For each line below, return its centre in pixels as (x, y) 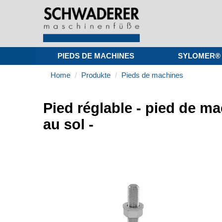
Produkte (96, 75)
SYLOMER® (199, 56)
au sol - (68, 124)
